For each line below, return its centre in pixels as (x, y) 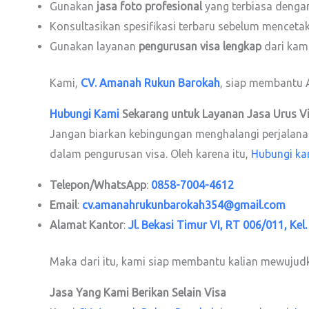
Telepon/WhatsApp (98, 185)
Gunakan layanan (94, 46)
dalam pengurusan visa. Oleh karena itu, (150, 153)
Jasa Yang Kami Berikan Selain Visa (138, 292)
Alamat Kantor (87, 225)
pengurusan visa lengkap (200, 46)
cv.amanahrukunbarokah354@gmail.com (184, 205)
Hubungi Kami (84, 113)
